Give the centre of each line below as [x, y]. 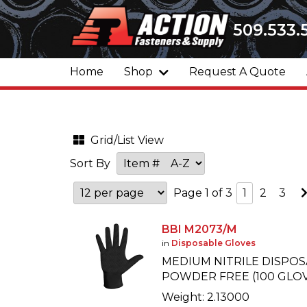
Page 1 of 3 [203, 193]
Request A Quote [237, 72]
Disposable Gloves [213, 243]
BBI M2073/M [199, 229]
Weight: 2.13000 [206, 297]
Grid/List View [127, 140]
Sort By [90, 163]
